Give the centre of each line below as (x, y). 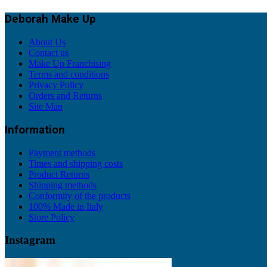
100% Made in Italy (66, 206)
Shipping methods (63, 185)
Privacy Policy (56, 85)
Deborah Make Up (50, 19)
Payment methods (62, 153)
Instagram (30, 240)
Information (35, 130)
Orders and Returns (65, 96)
